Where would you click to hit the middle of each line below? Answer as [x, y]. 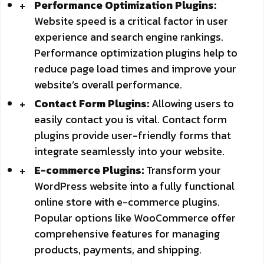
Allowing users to [192, 103]
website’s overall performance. [108, 84]
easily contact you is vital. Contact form [131, 119]
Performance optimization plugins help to [136, 52]
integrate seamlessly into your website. [129, 151]
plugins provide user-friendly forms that [133, 135]
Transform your [182, 170]
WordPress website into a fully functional [134, 186]
